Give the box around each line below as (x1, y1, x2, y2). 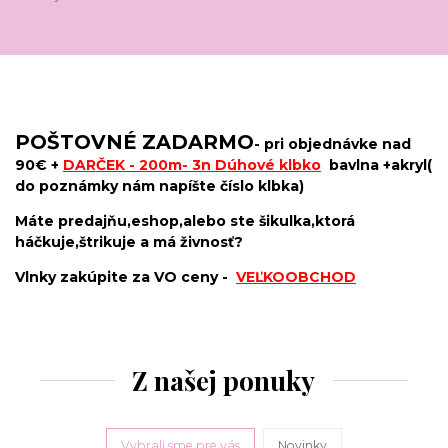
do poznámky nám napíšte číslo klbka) (15, 177, 304, 196)
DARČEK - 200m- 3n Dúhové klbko (63, 156, 321, 175)
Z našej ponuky (132, 363, 316, 399)
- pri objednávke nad (254, 135, 411, 154)
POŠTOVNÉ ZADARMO (15, 130, 254, 155)
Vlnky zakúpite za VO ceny (15, 268, 218, 287)
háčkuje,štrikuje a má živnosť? (15, 233, 243, 252)
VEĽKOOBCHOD (236, 268, 356, 287)
